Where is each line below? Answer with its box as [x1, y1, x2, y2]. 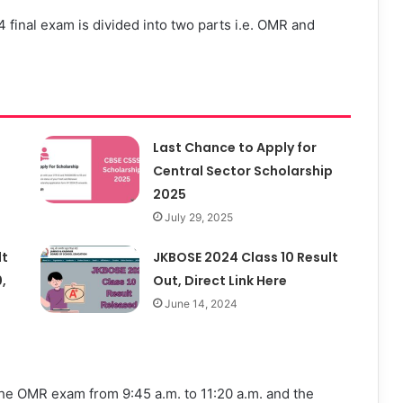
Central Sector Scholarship [152, 161, 333, 180]
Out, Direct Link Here [152, 271, 287, 290]
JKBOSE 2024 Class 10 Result [152, 247, 338, 266]
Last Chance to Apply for [152, 138, 317, 157]
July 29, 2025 [164, 210, 233, 224]
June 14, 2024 [164, 296, 237, 310]
